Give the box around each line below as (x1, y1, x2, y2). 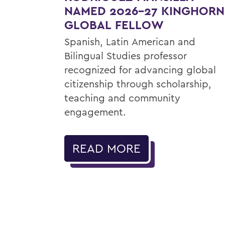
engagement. (64, 105, 126, 118)
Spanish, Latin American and (64, 35, 195, 48)
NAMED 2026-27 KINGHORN (64, 3, 222, 19)
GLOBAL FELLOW (64, 17, 164, 33)
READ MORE (72, 140, 141, 156)
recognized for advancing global (64, 63, 216, 76)
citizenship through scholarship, (64, 77, 211, 90)
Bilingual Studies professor (64, 49, 187, 62)
